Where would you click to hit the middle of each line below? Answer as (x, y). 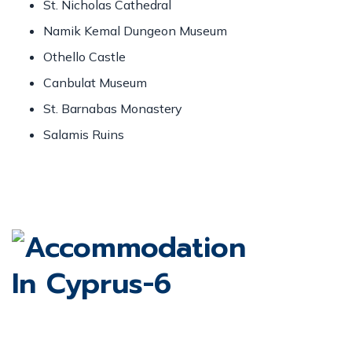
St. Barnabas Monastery (113, 108)
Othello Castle (84, 57)
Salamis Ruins (84, 134)
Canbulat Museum (95, 82)
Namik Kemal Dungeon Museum (135, 31)
